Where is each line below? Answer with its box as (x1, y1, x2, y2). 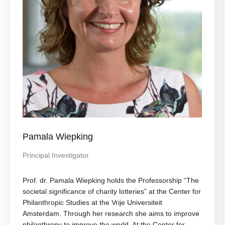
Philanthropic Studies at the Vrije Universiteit (23, 198, 162, 207)
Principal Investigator (23, 151, 89, 160)
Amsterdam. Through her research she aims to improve (23, 209, 199, 218)
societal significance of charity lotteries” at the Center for (23, 187, 201, 196)
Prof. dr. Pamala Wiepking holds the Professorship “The (23, 176, 199, 185)
